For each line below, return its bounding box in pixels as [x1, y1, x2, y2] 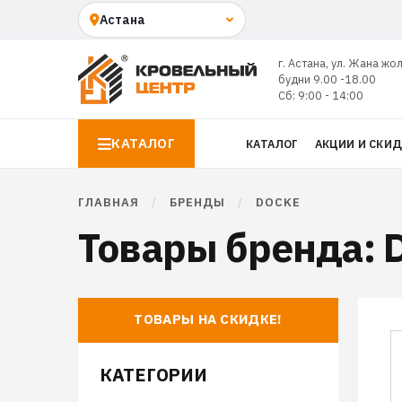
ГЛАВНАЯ [78, 195, 139, 210]
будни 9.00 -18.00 [277, 72, 376, 86]
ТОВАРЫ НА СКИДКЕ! [134, 310, 283, 328]
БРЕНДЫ [166, 195, 229, 210]
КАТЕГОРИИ [100, 363, 207, 387]
